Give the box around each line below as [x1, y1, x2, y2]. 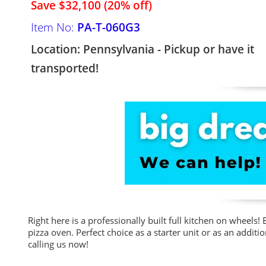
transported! [31, 61, 99, 76]
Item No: [31, 20, 77, 35]
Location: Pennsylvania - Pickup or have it [31, 42, 254, 57]
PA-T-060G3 [77, 20, 140, 35]
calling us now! [28, 238, 88, 250]
